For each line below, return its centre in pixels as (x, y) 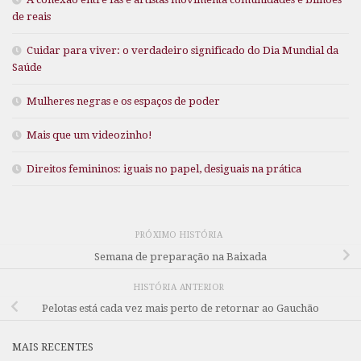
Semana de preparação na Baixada (180, 257)
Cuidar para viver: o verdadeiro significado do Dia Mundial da (183, 51)
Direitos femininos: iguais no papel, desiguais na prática (164, 169)
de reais (31, 17)
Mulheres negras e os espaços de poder (123, 102)
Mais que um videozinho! (89, 135)
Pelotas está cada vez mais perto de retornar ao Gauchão (180, 309)
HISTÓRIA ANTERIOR (180, 288)
